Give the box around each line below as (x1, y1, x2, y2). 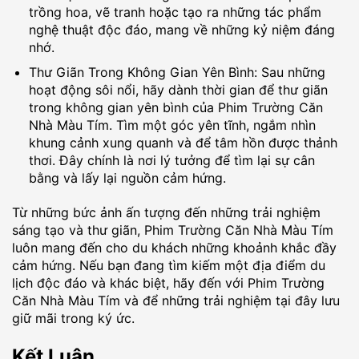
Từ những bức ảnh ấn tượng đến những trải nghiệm (12, 204, 321, 221)
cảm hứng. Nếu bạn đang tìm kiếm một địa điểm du (12, 257, 325, 274)
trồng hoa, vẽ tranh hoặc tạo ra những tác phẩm (28, 3, 321, 20)
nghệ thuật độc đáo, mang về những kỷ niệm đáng (28, 21, 335, 38)
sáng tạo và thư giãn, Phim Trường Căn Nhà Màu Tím (12, 222, 333, 239)
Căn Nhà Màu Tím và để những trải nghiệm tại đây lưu (12, 292, 340, 309)
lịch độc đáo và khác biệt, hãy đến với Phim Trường (12, 275, 325, 292)
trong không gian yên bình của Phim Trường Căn (28, 99, 323, 116)
